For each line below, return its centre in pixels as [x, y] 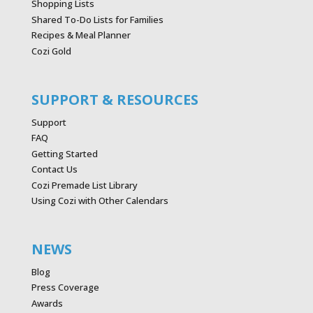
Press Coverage [65, 287]
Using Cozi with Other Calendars [100, 201]
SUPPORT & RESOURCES [115, 99]
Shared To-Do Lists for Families [97, 19]
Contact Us [54, 169]
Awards [47, 303]
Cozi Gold [51, 51]
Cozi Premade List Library [84, 185]
